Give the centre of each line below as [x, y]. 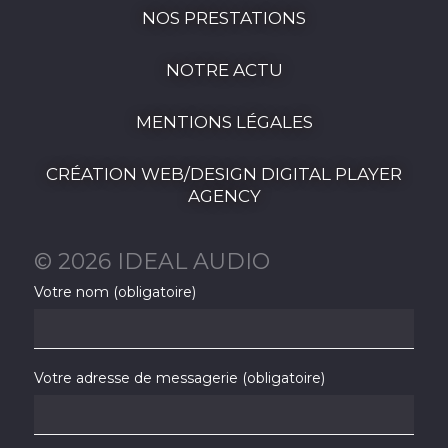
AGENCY [224, 196]
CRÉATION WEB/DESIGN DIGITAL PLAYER [224, 174]
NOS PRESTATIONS [224, 18]
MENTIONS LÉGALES [224, 122]
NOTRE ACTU [224, 70]
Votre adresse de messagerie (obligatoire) [180, 378]
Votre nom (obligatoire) [115, 292]
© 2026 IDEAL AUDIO [152, 261]
